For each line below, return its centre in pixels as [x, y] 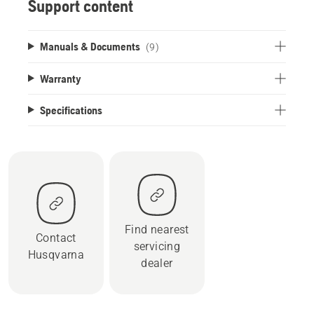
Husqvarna [56, 254]
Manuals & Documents [90, 46]
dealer [157, 263]
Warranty [60, 78]
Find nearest [157, 229]
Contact [56, 238]
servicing [157, 246]
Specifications [71, 110]
